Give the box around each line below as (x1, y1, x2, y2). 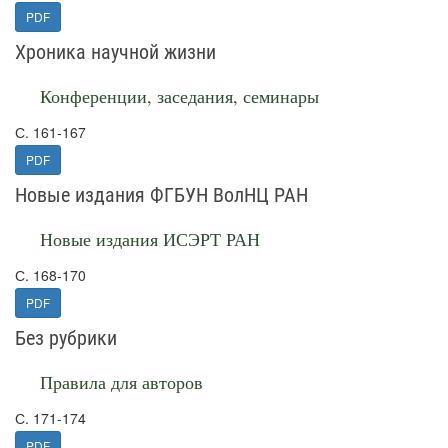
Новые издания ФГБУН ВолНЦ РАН (15, 183, 308, 207)
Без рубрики (15, 326, 117, 350)
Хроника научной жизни (15, 40, 216, 64)
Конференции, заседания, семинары (40, 84, 319, 108)
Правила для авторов (40, 370, 203, 394)
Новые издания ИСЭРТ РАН (40, 227, 260, 251)
